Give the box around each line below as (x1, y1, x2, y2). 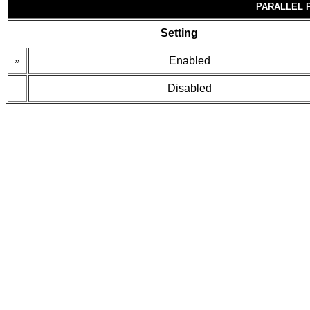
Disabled (167, 82, 212, 94)
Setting (161, 27, 198, 39)
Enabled (169, 55, 210, 66)
